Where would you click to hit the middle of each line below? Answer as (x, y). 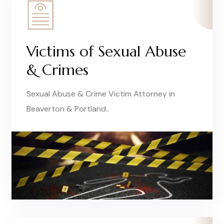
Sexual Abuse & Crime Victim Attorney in (101, 94)
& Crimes (57, 70)
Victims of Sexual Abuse (106, 51)
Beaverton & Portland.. (68, 109)
